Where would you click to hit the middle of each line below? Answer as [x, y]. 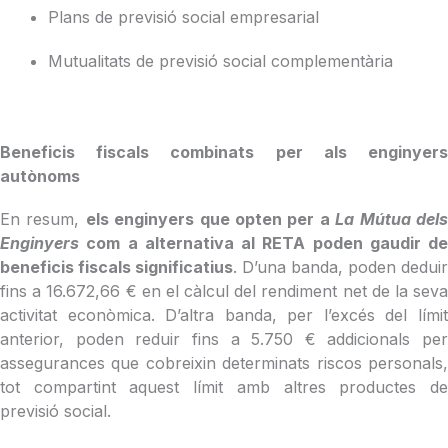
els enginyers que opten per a [210, 219]
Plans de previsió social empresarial [186, 17]
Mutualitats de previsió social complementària [223, 60]
